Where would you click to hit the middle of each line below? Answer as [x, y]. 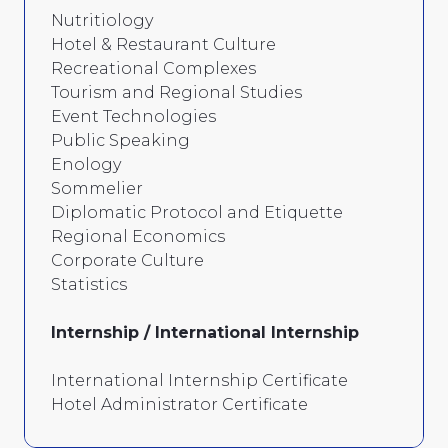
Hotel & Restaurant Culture [163, 44]
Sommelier [97, 188]
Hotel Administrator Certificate [179, 404]
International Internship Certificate [199, 380]
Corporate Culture [127, 260]
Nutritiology [102, 20]
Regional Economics [138, 236]
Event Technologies [133, 116]
